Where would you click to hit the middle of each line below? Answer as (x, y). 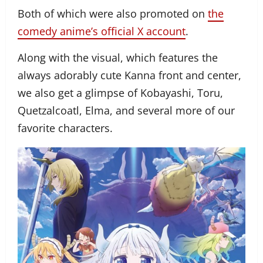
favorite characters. (65, 128)
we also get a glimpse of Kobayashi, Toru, (120, 92)
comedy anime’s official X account (102, 31)
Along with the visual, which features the (118, 57)
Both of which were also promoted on (113, 13)
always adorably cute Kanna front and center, (129, 75)
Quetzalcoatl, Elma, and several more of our (126, 110)
